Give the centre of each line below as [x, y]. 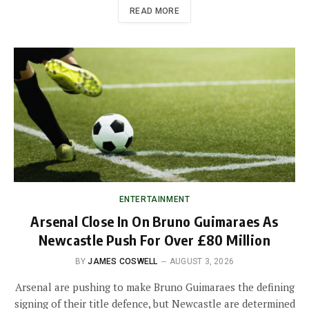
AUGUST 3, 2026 [202, 262]
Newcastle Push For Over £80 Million [154, 240]
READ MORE [154, 11]
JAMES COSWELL [123, 262]
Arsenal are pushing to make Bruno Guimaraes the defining [154, 287]
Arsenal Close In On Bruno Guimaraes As [154, 221]
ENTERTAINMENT [154, 200]
